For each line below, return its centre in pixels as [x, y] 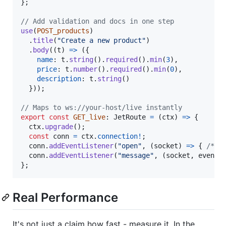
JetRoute [130, 117]
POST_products [63, 31]
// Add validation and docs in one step [97, 21]
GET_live [89, 117]
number [85, 69]
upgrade [59, 127]
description [59, 79]
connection [118, 136]
